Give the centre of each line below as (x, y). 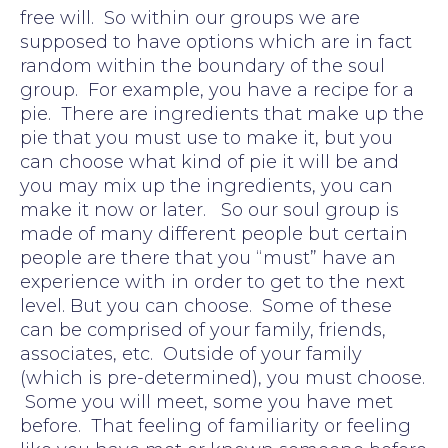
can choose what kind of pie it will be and (209, 161)
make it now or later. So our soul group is (209, 209)
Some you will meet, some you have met (206, 401)
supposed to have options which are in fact (216, 41)
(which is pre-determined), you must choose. (222, 377)
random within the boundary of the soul (202, 65)
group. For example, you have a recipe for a (217, 89)
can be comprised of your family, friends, (203, 329)
